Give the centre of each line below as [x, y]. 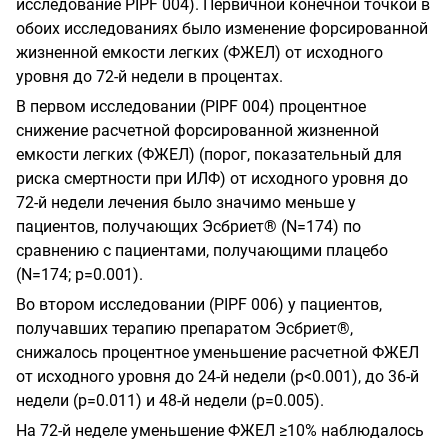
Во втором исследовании [112, 304]
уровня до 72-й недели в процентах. [149, 76]
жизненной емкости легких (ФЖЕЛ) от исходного [199, 52]
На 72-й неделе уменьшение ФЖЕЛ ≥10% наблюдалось [220, 430]
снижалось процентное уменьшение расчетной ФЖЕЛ [217, 352]
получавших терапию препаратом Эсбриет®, [184, 328]
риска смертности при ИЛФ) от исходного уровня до [212, 178]
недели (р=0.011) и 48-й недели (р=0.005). [170, 400]
